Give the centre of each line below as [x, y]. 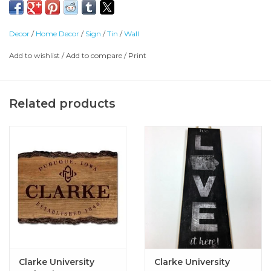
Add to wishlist [35, 56]
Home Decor [57, 34]
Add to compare [95, 56]
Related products [62, 103]
